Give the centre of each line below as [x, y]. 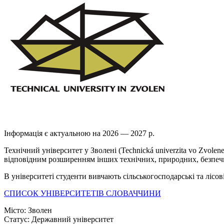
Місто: [15, 210]
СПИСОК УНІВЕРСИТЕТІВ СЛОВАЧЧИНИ [82, 193]
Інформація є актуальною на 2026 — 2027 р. [79, 133]
